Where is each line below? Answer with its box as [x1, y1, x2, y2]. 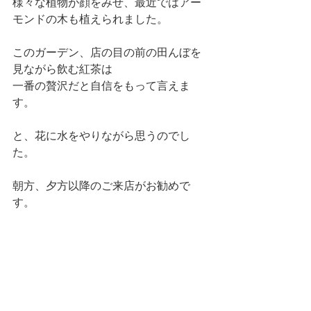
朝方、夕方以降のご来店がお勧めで [12, 178, 190, 192]
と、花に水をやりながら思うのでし [12, 128, 190, 142]
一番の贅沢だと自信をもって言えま [12, 78, 190, 92]
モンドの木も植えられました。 [12, 12, 171, 26]
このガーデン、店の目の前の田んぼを [12, 45, 201, 59]
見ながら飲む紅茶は [12, 62, 115, 76]
